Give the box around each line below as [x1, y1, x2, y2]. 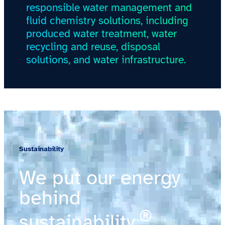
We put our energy [19, 165, 180, 191]
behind [19, 185, 81, 211]
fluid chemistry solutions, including [26, 14, 188, 27]
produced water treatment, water [26, 27, 177, 40]
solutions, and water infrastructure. [26, 53, 186, 66]
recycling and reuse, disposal [26, 40, 160, 53]
